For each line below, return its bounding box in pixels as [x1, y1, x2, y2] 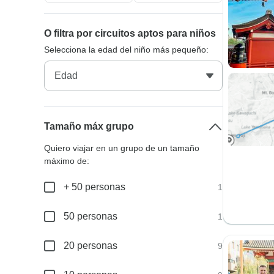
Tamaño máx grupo [44, 121, 135, 131]
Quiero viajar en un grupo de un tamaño [44, 143, 200, 153]
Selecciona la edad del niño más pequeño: [44, 45, 209, 54]
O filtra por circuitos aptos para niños [44, 28, 217, 39]
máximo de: [44, 156, 90, 166]
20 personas [64, 240, 118, 251]
